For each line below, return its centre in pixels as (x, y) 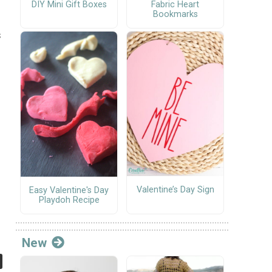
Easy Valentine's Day (69, 190)
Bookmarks (175, 15)
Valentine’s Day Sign (175, 189)
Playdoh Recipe (69, 200)
